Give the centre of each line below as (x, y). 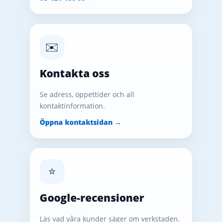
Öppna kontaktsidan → (80, 122)
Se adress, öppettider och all (87, 94)
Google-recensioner (92, 197)
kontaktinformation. (72, 106)
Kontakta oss (74, 73)
